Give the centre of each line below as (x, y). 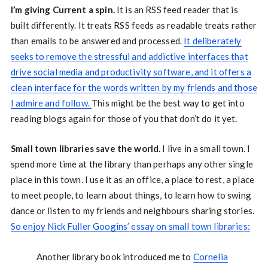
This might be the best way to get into (168, 103)
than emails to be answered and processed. (97, 40)
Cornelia (210, 256)
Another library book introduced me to (115, 256)
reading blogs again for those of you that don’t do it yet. (124, 118)
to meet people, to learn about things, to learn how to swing (131, 195)
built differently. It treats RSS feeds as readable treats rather (134, 25)
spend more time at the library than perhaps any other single (132, 164)
